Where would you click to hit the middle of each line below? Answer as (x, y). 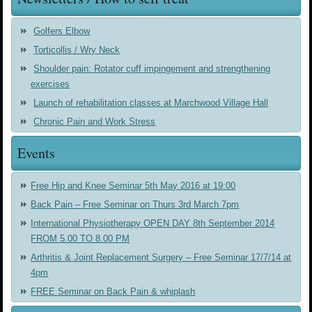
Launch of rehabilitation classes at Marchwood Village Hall (151, 103)
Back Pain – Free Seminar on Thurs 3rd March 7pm (135, 205)
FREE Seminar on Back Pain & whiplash (113, 292)
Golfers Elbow (62, 31)
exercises (50, 84)
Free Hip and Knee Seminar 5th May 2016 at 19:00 (133, 186)
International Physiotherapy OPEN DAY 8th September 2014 (153, 224)
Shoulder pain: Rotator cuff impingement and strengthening (152, 69)
